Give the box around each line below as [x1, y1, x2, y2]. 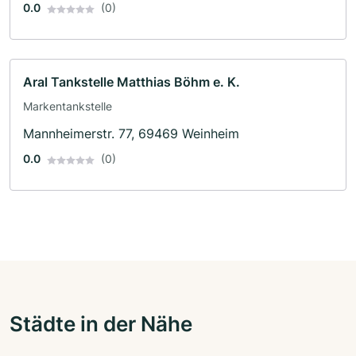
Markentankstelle [23, 99, 112, 114]
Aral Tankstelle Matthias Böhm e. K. [23, 74, 240, 91]
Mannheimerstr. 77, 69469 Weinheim [23, 126, 239, 142]
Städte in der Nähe [10, 311, 192, 337]
